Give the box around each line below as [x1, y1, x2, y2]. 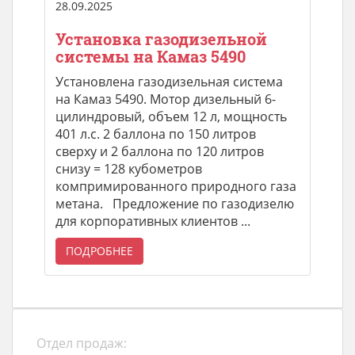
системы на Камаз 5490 [55, 45, 246, 67]
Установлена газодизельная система [55, 72, 283, 90]
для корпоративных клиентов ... [55, 212, 250, 230]
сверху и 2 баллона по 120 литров [55, 142, 264, 160]
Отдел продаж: [36, 334, 127, 352]
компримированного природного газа [55, 177, 296, 195]
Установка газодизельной [55, 28, 267, 49]
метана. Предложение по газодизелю [55, 194, 294, 212]
